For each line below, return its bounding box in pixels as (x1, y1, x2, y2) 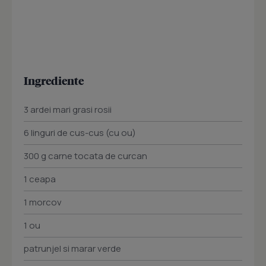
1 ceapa (24, 173, 56, 186)
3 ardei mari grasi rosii (24, 103, 112, 116)
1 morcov (24, 196, 62, 209)
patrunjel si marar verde (24, 242, 121, 255)
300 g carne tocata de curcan (24, 150, 147, 163)
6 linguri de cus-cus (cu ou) (24, 126, 136, 140)
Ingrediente (24, 74, 84, 88)
